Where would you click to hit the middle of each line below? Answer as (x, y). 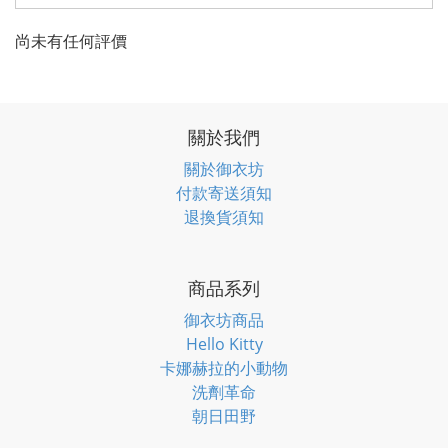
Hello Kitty (224, 344)
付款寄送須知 (224, 193)
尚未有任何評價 (71, 41)
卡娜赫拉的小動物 (224, 368)
